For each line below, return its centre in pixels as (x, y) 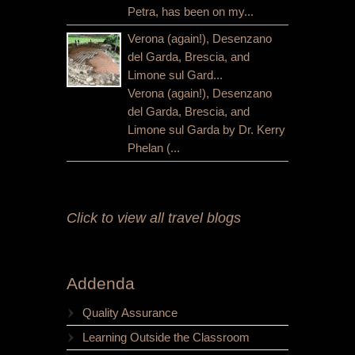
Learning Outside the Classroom (166, 338)
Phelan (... (154, 147)
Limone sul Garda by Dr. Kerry (206, 129)
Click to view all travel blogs (154, 218)
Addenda (101, 283)
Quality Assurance (130, 313)
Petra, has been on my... (191, 11)
